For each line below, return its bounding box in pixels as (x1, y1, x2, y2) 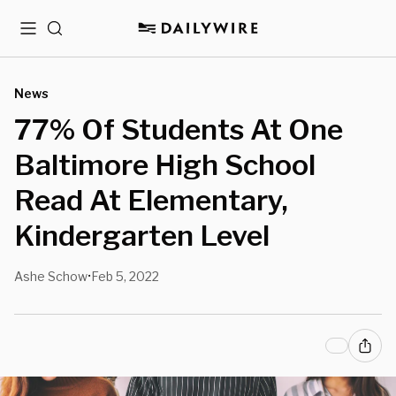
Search (46, 27, 91, 42)
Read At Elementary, (14, 183, 288, 217)
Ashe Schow (14, 269, 88, 284)
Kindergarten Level (14, 218, 270, 253)
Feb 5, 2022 (91, 269, 159, 284)
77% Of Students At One (14, 112, 343, 147)
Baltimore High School (14, 148, 316, 182)
